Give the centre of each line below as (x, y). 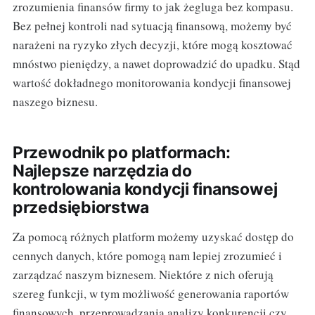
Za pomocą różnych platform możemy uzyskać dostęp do (153, 236)
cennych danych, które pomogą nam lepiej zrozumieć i (147, 255)
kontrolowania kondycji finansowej (145, 189)
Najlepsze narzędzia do (102, 171)
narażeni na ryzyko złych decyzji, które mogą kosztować (152, 44)
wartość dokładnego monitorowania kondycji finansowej (152, 82)
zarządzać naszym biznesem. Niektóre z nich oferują (143, 274)
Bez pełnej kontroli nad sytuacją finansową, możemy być (152, 25)
